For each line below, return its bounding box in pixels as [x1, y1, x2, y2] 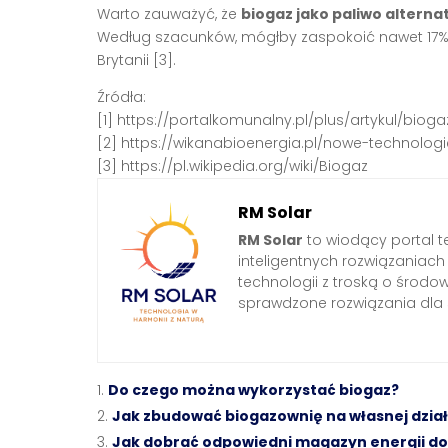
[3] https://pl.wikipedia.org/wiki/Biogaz [97, 155, 368, 176]
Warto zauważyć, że [97, 3, 241, 24]
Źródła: [97, 86, 146, 107]
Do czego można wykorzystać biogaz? [108, 380, 399, 401]
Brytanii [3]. [97, 49, 176, 70]
